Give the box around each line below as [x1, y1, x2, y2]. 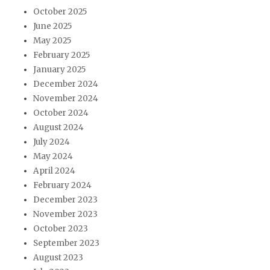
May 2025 [33, 36, 71, 46]
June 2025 [33, 21, 72, 32]
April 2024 [33, 166, 75, 177]
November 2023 [33, 209, 98, 220]
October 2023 [33, 224, 88, 234]
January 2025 [33, 64, 86, 75]
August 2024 [33, 122, 84, 133]
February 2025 [33, 50, 90, 61]
